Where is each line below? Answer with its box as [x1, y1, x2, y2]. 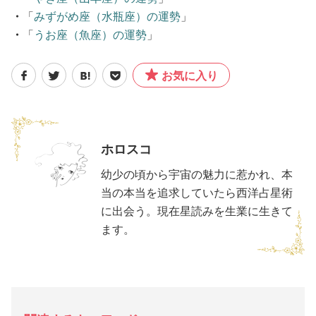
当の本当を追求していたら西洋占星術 [101, 187, 293, 200]
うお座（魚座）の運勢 [34, 29, 147, 42]
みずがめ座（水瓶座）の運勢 [34, 11, 181, 23]
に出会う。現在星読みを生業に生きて [101, 205, 293, 218]
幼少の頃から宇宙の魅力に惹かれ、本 [101, 169, 293, 181]
